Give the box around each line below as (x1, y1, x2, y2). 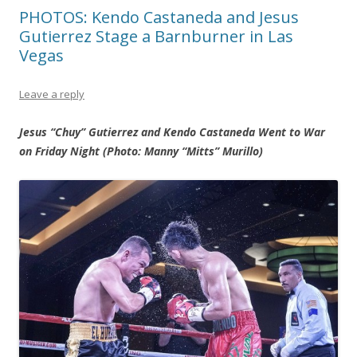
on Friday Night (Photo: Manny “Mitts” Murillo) (19, 143, 263, 159)
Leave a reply (19, 87, 84, 102)
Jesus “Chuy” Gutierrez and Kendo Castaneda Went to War (19, 124, 325, 140)
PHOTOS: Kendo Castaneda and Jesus (19, 6, 299, 29)
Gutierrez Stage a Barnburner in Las (19, 25, 293, 48)
